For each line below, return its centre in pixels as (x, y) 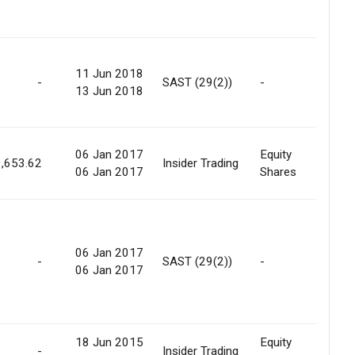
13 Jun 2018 (109, 91)
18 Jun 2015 (109, 342)
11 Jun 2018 (109, 73)
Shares (278, 172)
